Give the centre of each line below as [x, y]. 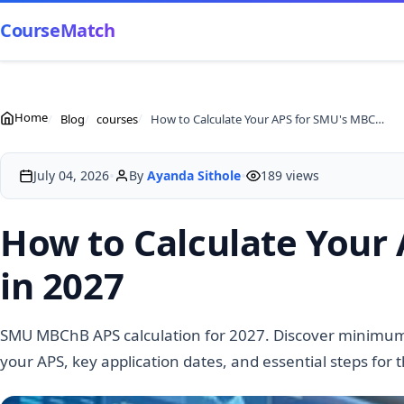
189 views [290, 175]
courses [118, 119]
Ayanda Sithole [194, 175]
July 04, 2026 [71, 175]
